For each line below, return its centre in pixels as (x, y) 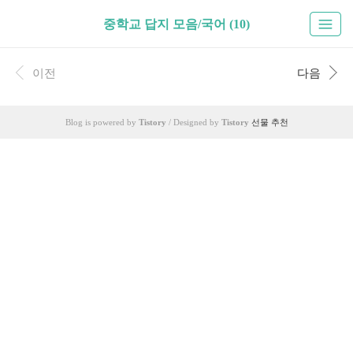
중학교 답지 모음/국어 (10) (176, 24)
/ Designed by (193, 122)
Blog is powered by (102, 122)
